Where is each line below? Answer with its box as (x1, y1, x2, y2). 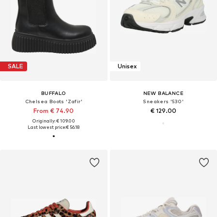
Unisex (117, 62, 137, 70)
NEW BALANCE (143, 90, 184, 96)
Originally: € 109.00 (32, 118, 75, 124)
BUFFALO (41, 90, 66, 96)
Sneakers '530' (143, 98, 184, 104)
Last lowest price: (27, 124, 66, 130)
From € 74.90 (33, 107, 74, 114)
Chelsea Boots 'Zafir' (25, 98, 82, 104)
